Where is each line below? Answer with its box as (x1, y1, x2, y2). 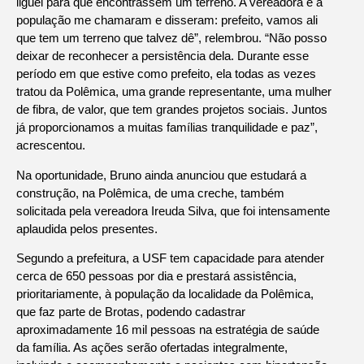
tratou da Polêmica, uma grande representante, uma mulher (16, 84, 331, 99)
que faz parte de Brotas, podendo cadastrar (16, 304, 245, 318)
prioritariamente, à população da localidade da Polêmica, (16, 286, 314, 301)
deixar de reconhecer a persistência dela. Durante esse (16, 49, 309, 63)
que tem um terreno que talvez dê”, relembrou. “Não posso (16, 31, 327, 45)
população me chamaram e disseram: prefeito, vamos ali (16, 13, 318, 28)
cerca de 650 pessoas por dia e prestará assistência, (16, 268, 297, 283)
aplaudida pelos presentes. (16, 221, 158, 236)
